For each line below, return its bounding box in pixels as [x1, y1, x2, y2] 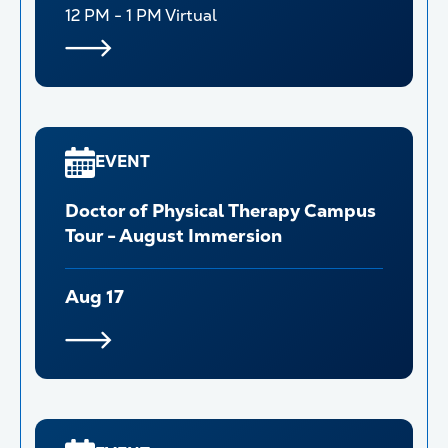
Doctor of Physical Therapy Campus [65, 198, 376, 222]
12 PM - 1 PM [65, 4, 165, 26]
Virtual [165, 4, 217, 26]
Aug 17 [65, 284, 124, 308]
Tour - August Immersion [65, 223, 282, 247]
